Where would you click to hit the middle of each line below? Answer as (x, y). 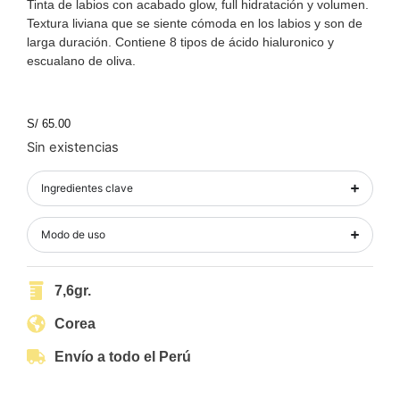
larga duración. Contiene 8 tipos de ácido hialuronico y (180, 42)
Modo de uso (73, 234)
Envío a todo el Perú (123, 356)
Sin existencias (73, 148)
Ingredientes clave (87, 187)
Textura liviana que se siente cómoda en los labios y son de (195, 23)
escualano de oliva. (81, 61)
